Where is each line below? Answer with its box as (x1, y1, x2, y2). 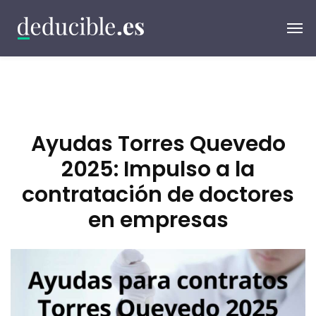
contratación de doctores (22, 180, 294, 210)
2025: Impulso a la (61, 154, 255, 185)
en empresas (87, 205, 229, 236)
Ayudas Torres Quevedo (30, 129, 286, 159)
